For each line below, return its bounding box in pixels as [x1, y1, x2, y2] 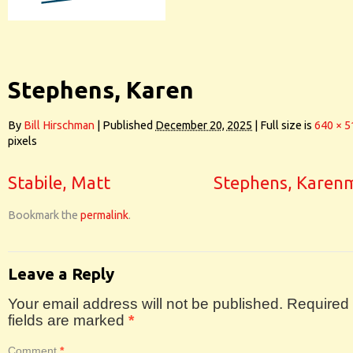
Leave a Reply [8, 265, 114, 283]
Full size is [258, 119, 314, 132]
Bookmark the [8, 209, 80, 221]
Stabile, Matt [8, 173, 110, 192]
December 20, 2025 [155, 119, 252, 132]
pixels [8, 135, 37, 147]
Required [287, 295, 349, 312]
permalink [80, 209, 128, 221]
